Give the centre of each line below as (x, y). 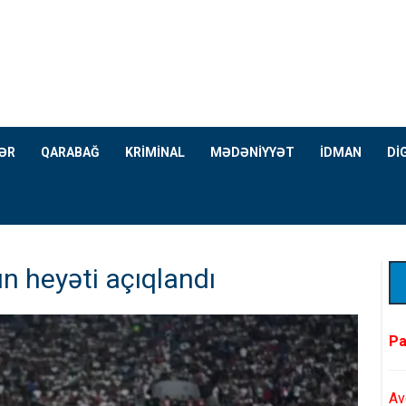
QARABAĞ (70, 152)
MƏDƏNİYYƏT (252, 152)
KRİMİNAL (155, 152)
